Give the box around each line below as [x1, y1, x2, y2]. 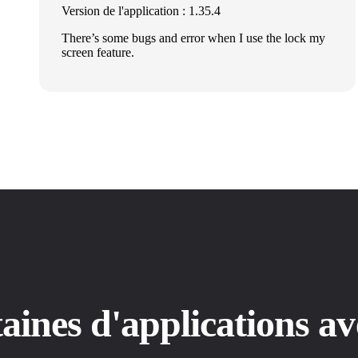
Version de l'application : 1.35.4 [62, 4, 221, 18]
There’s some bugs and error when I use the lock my [62, 31, 326, 46]
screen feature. [62, 46, 135, 60]
